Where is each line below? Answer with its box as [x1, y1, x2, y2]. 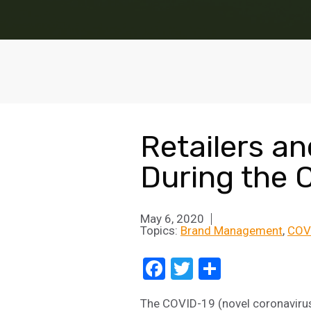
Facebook [165, 255, 258, 282]
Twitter [193, 255, 261, 282]
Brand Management [180, 223, 283, 237]
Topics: [140, 223, 180, 237]
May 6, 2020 [140, 211, 204, 226]
